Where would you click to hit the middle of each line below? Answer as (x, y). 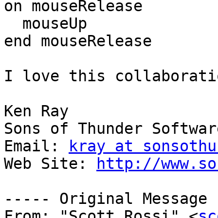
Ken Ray (36, 111)
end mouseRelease (78, 41)
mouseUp (13, 24)
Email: (36, 146)
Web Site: (50, 164)
